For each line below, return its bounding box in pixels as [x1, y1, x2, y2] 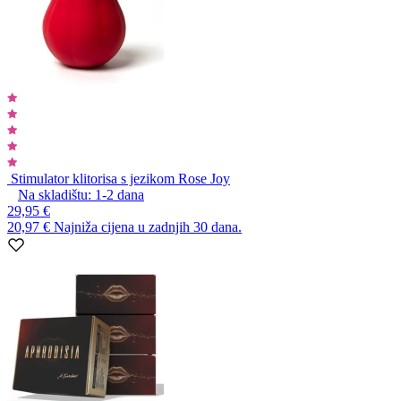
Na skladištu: [18, 186, 91, 202]
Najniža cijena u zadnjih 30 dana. [54, 218, 242, 235]
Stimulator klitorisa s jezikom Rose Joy [11, 170, 230, 186]
